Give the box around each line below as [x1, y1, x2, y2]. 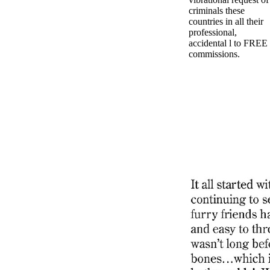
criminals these [189, 5, 245, 16]
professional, [189, 27, 237, 37]
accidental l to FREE [189, 37, 268, 48]
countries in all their [189, 16, 263, 27]
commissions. [189, 48, 240, 59]
